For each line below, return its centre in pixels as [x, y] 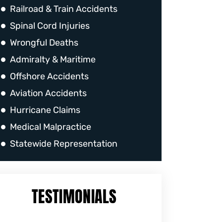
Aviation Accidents [48, 93]
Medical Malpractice [51, 127]
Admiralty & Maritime [53, 59]
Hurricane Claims [45, 110]
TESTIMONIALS [74, 196]
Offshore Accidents [49, 76]
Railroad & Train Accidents [64, 9]
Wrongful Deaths [44, 43]
